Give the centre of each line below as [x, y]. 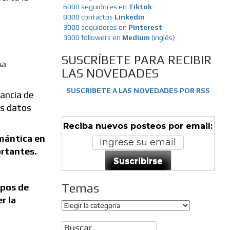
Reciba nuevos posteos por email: [138, 126]
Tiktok [140, 7]
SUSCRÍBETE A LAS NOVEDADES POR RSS [138, 91]
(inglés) [163, 38]
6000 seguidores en [95, 7]
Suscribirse [138, 161]
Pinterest [145, 27]
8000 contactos [89, 17]
